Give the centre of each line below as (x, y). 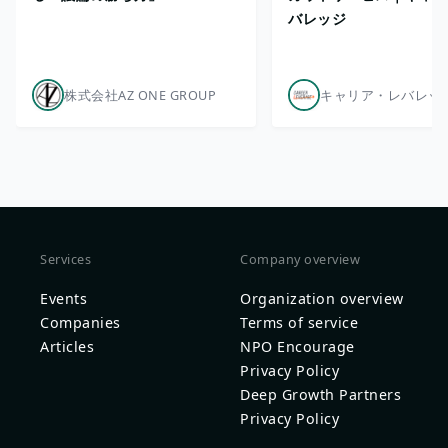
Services (65, 258)
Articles (67, 346)
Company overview (300, 258)
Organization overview (322, 298)
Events (63, 298)
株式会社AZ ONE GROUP (140, 94)
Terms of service (299, 322)
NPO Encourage (297, 346)
